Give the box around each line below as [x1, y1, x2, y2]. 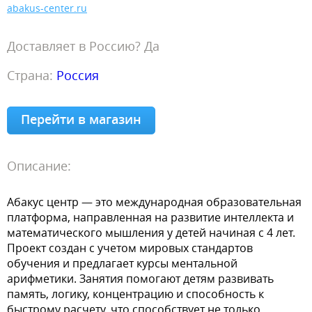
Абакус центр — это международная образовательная [7, 194, 302, 210]
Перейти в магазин [21, 111, 141, 127]
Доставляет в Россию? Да [7, 38, 159, 54]
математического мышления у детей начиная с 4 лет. [7, 225, 295, 240]
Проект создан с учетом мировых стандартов [7, 240, 253, 256]
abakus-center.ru [7, 1, 87, 15]
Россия [56, 67, 99, 84]
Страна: [7, 67, 56, 84]
